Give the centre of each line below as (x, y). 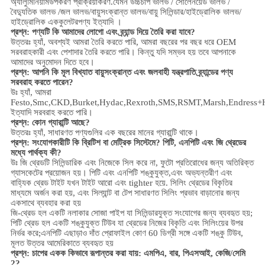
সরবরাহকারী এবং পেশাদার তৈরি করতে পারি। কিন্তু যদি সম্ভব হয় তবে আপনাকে (123, 52)
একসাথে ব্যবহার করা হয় (46, 203)
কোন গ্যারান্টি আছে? (61, 123)
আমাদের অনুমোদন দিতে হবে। (52, 62)
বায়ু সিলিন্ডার (166, 12)
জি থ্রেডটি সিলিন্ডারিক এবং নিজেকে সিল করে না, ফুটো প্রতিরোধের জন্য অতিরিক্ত (137, 163)
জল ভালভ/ (75, 12)
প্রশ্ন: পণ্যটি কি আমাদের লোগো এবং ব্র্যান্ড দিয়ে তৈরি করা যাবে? (103, 32)
